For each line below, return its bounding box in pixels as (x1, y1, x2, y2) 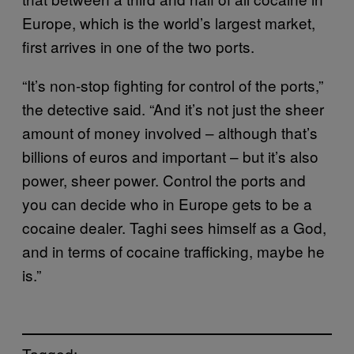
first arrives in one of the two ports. (22, 35, 254, 57)
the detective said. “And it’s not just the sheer (22, 97, 324, 119)
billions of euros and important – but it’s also (22, 145, 318, 167)
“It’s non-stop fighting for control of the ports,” (22, 73, 323, 96)
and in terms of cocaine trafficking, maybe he (22, 239, 325, 262)
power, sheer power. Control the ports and (22, 168, 306, 190)
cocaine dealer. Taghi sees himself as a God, (22, 216, 326, 238)
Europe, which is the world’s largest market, (22, 11, 315, 33)
